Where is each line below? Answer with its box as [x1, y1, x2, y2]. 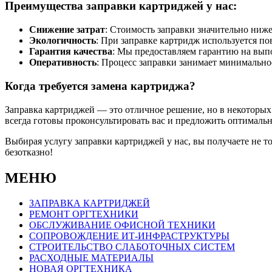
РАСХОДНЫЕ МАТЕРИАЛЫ [29, 253, 154, 263]
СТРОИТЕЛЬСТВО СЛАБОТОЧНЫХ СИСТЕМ [29, 242, 235, 253]
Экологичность [29, 35, 96, 46]
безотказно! [5, 146, 53, 157]
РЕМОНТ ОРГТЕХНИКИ [29, 209, 138, 220]
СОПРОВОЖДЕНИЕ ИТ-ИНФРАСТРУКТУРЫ [29, 231, 229, 242]
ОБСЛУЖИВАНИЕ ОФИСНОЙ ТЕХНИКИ [29, 220, 216, 231]
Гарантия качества [29, 46, 112, 57]
